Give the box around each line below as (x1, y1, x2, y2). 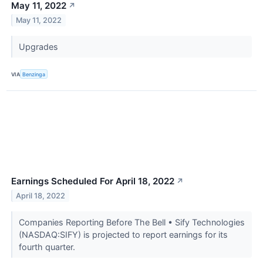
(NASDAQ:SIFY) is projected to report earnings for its (18, 230, 228, 240)
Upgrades (18, 42, 60, 52)
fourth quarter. (18, 242, 77, 252)
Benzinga (22, 70, 46, 77)
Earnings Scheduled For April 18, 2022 (11, 176, 174, 187)
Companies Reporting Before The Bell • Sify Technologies (18, 217, 245, 228)
